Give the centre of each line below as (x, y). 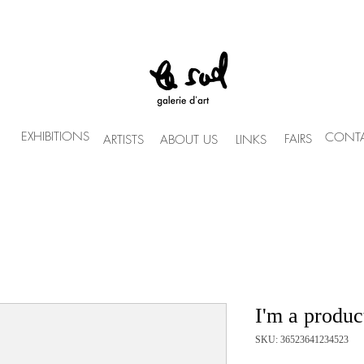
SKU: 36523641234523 (302, 340)
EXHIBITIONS (55, 136)
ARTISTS (123, 140)
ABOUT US (189, 140)
